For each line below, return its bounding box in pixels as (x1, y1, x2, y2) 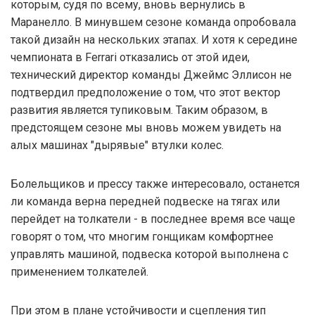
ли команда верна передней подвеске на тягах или (11, 195, 280, 209)
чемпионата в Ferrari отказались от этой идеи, (11, 51, 250, 65)
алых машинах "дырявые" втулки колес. (11, 139, 224, 153)
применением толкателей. (11, 265, 148, 279)
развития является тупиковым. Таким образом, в (11, 103, 268, 117)
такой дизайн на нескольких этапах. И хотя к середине (11, 33, 297, 47)
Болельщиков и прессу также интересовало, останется (11, 177, 300, 191)
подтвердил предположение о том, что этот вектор (11, 86, 281, 100)
